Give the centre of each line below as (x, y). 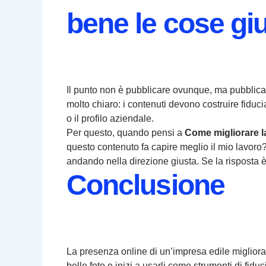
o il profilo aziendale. (110, 119)
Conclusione (145, 185)
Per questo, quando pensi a (126, 133)
